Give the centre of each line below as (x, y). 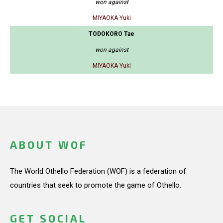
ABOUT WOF (49, 145)
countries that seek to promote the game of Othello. (96, 185)
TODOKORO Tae (111, 34)
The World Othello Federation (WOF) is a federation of (98, 171)
